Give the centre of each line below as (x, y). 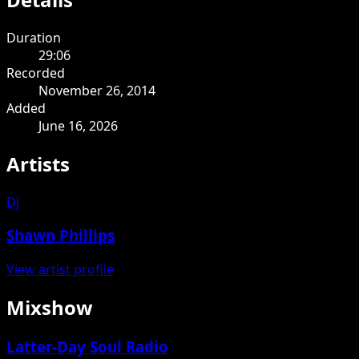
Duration (34, 37)
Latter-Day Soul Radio (87, 346)
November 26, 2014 (97, 90)
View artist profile (60, 270)
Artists (38, 163)
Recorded (36, 73)
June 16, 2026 (78, 125)
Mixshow (50, 307)
